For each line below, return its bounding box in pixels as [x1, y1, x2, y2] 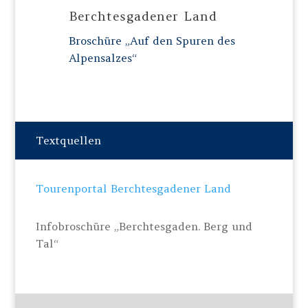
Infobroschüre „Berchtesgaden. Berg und [36, 219, 253, 233]
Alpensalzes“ [68, 51, 137, 65]
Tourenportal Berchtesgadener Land [36, 181, 232, 195]
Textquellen [36, 133, 102, 147]
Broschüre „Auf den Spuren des [68, 34, 235, 47]
